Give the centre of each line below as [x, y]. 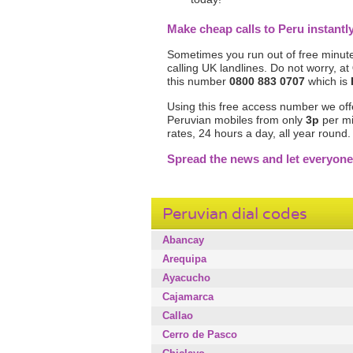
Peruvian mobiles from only [236, 120]
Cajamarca [188, 297]
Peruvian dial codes [235, 214]
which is [328, 81]
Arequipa [184, 259]
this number [198, 81]
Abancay [183, 240]
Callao [178, 316]
